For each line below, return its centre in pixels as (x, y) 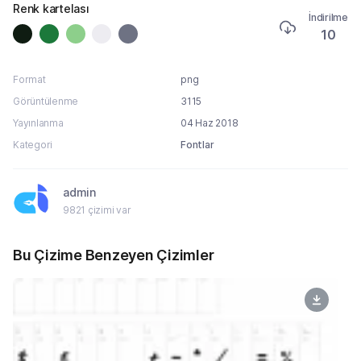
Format (29, 79)
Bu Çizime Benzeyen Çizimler (114, 255)
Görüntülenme (46, 101)
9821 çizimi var (97, 210)
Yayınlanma (38, 122)
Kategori (33, 144)
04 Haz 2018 (210, 122)
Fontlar (197, 144)
